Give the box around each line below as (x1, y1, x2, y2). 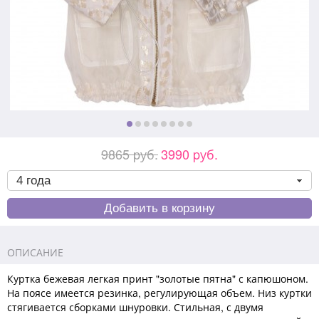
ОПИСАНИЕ (7, 245, 63, 259)
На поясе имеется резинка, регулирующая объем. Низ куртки (7, 286, 312, 300)
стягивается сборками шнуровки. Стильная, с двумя (7, 300, 263, 314)
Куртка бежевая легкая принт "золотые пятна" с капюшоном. (7, 271, 308, 286)
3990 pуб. (161, 145, 218, 163)
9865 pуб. (101, 145, 158, 163)
